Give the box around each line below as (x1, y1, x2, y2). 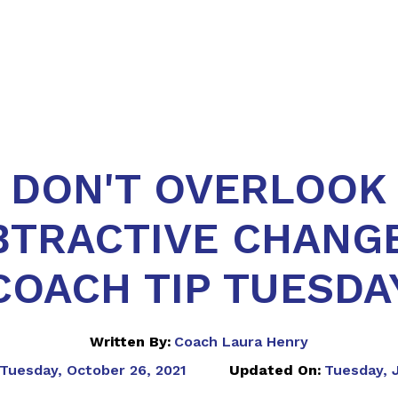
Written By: (89, 333, 171, 351)
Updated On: (228, 362, 322, 379)
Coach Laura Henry (174, 333, 309, 351)
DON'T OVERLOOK (11, 163, 387, 215)
